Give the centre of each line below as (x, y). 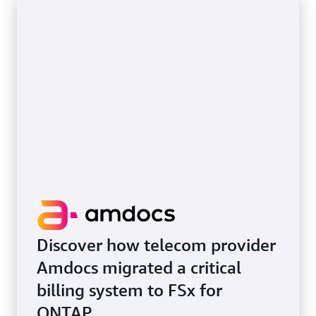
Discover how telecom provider (156, 245)
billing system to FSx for (129, 290)
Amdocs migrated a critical (139, 267)
